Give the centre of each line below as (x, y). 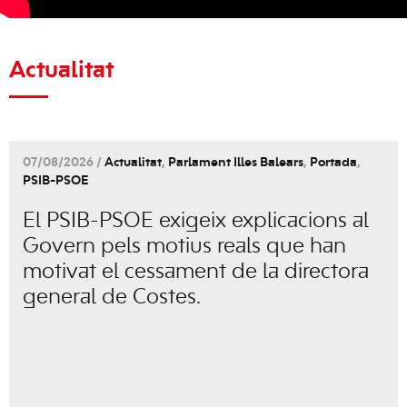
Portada (333, 163)
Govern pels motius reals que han (184, 247)
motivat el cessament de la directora (196, 272)
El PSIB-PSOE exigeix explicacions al (196, 221)
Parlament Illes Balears (236, 163)
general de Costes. (112, 298)
